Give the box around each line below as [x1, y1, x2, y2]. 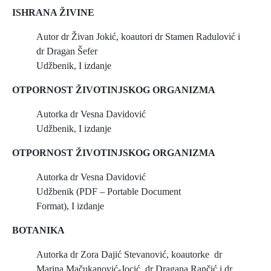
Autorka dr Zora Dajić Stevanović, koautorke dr [36, 249, 222, 260]
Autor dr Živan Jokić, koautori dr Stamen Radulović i [36, 31, 240, 42]
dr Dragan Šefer [36, 46, 97, 56]
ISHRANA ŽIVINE [12, 7, 94, 18]
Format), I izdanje [36, 201, 104, 211]
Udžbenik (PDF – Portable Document [36, 186, 181, 197]
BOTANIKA [12, 225, 65, 235]
